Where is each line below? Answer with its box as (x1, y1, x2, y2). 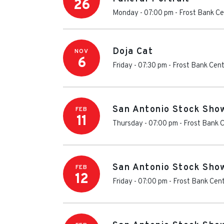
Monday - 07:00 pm (112, 8, 173, 18)
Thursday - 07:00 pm (112, 119, 178, 128)
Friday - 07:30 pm (112, 61, 167, 70)
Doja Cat (112, 46, 153, 57)
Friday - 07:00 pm (112, 177, 167, 186)
